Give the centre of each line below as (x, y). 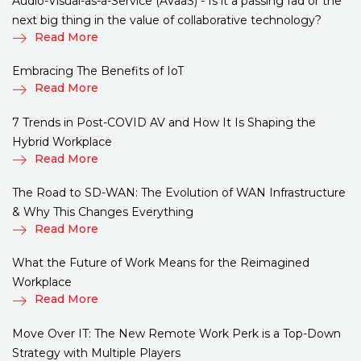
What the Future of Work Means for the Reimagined (161, 263)
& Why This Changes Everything (103, 212)
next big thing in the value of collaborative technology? (167, 21)
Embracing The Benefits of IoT (98, 71)
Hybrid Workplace (62, 141)
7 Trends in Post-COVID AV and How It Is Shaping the (164, 122)
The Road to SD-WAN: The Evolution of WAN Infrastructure (179, 192)
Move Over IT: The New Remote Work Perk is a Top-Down (176, 333)
